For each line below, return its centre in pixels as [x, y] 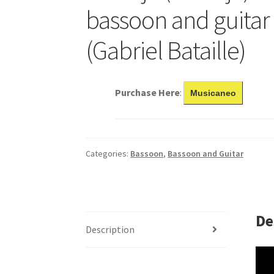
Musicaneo [213, 93]
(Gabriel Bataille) [166, 50]
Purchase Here [148, 92]
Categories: [108, 153]
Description [110, 229]
